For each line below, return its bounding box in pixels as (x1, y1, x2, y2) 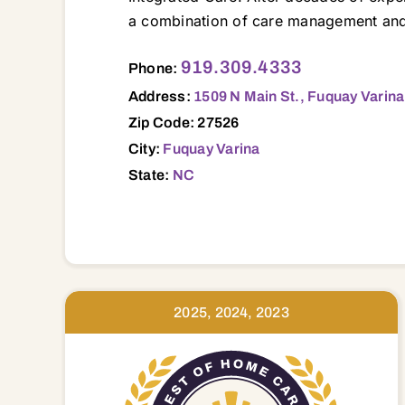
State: (127, 166, 173, 183)
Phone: (127, 60, 181, 76)
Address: (127, 88, 194, 104)
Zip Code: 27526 (127, 114, 240, 130)
